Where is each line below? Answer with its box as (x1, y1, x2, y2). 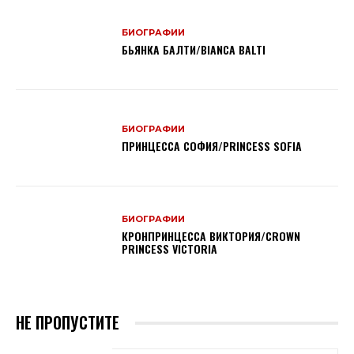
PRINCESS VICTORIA (122, 239, 218, 257)
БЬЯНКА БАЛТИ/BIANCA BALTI (122, 41, 266, 58)
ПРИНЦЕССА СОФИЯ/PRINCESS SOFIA (122, 137, 303, 154)
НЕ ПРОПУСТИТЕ (16, 311, 119, 335)
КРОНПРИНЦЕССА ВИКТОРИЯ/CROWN (122, 227, 301, 244)
